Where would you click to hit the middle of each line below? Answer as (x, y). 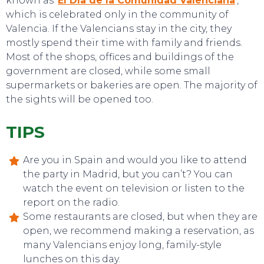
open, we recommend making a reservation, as (138, 231)
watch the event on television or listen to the (134, 188)
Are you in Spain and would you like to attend (135, 160)
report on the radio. (71, 202)
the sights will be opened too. (80, 99)
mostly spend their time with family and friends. (124, 43)
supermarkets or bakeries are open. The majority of (132, 85)
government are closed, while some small (108, 71)
